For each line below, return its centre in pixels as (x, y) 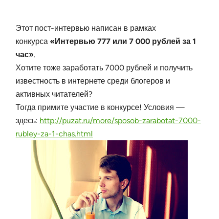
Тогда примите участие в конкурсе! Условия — (100, 108)
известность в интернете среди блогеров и (93, 81)
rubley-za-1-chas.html (54, 134)
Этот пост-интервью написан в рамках (86, 28)
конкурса (33, 42)
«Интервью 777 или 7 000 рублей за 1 (123, 42)
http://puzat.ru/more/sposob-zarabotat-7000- (120, 121)
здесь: (28, 121)
